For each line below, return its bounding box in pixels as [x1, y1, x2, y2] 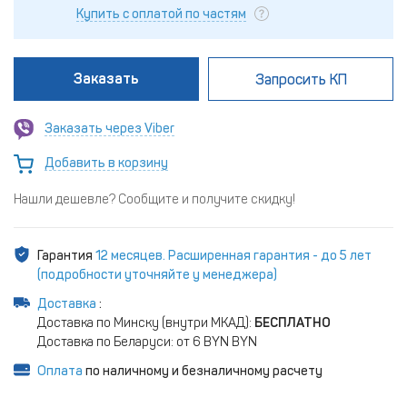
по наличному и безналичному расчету [83, 363, 323, 380]
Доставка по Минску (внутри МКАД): [37, 315, 254, 332]
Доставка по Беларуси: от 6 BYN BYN [37, 334, 257, 351]
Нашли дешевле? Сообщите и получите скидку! [14, 192, 295, 208]
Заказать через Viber [45, 121, 174, 136]
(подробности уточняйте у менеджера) [37, 267, 277, 283]
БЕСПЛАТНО [254, 315, 331, 332]
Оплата [37, 363, 83, 380]
